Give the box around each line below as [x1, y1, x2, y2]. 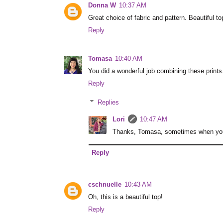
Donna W [88, 2, 116, 9]
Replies [98, 99, 119, 106]
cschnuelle [88, 181, 121, 189]
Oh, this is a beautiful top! [88, 194, 163, 201]
